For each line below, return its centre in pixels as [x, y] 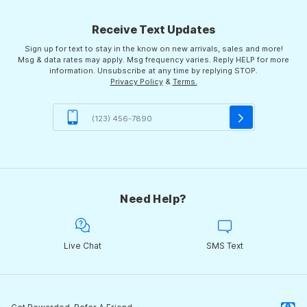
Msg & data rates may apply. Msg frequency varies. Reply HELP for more [153, 60]
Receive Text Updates [153, 30]
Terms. [185, 82]
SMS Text [225, 246]
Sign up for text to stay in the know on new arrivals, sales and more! [153, 49]
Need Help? [153, 199]
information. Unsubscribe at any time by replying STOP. [153, 71]
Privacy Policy [136, 82]
